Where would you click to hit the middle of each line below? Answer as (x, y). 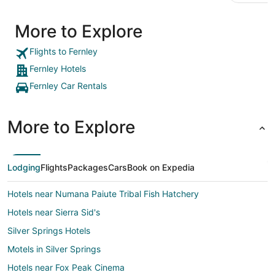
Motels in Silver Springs (54, 249)
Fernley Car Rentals (68, 86)
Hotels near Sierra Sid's (54, 212)
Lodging (24, 168)
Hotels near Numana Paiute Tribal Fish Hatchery (103, 194)
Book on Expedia (161, 168)
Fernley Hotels (58, 69)
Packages (88, 168)
